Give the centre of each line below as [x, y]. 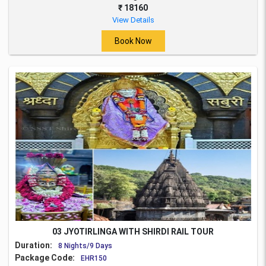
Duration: [34, 246]
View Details [133, 20]
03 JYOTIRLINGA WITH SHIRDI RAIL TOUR [133, 232]
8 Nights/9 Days [85, 246]
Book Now [133, 41]
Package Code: [45, 258]
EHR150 [94, 259]
